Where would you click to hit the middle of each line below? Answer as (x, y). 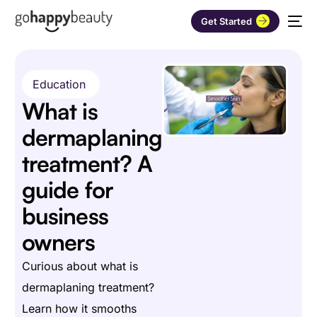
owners (58, 242)
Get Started (228, 21)
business (65, 216)
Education (59, 85)
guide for (67, 190)
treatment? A (87, 164)
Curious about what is (80, 266)
